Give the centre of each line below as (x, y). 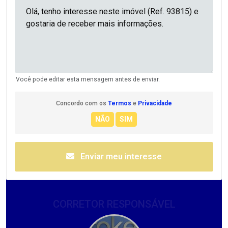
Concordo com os (82, 103)
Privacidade (155, 103)
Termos (120, 103)
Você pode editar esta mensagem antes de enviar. (88, 79)
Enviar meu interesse (120, 156)
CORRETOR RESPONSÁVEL (114, 204)
